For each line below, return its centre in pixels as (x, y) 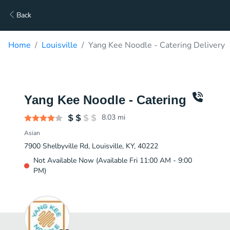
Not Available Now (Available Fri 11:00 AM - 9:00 (113, 160)
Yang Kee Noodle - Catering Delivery (157, 45)
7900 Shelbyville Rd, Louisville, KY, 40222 (91, 146)
